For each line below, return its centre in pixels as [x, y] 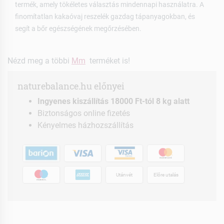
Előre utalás [166, 174]
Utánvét [124, 174]
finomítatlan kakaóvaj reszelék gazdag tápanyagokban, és [105, 17]
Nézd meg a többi [39, 61]
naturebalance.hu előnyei [71, 86]
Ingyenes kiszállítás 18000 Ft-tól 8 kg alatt [113, 101]
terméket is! [108, 61]
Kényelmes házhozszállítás [85, 125]
